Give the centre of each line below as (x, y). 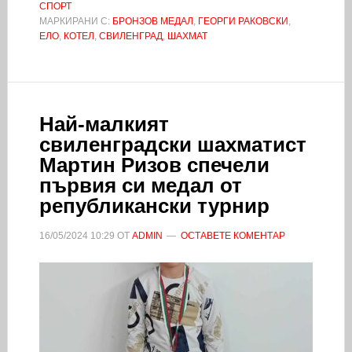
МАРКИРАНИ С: (75, 21)
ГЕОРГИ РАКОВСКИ (243, 21)
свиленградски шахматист (172, 144)
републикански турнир (154, 205)
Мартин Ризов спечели (154, 165)
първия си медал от (140, 185)
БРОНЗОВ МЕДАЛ (152, 21)
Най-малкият (104, 124)
